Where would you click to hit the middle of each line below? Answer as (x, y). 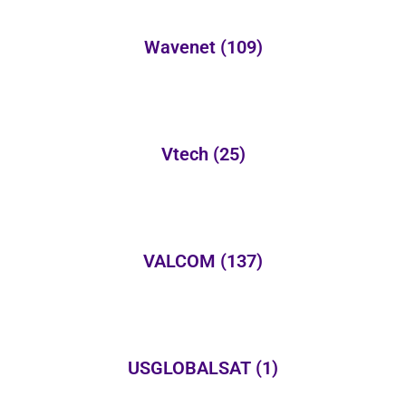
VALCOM (182, 261)
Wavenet (182, 47)
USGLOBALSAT (192, 367)
